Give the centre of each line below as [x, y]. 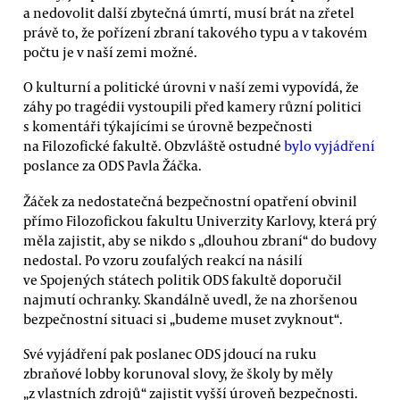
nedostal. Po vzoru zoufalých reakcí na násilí [163, 259]
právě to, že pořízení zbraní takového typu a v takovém [196, 32]
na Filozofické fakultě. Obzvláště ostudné [154, 146]
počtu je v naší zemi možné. [110, 51]
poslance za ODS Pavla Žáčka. [112, 166]
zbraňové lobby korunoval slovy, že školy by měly [178, 373]
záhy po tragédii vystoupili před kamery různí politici [192, 107]
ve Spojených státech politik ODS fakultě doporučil [183, 279]
